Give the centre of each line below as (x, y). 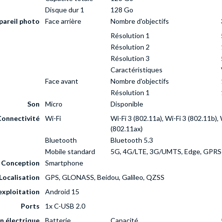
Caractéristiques (137, 70)
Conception (20, 163)
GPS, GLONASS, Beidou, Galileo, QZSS (105, 177)
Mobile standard (70, 152)
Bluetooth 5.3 (132, 140)
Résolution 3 (130, 58)
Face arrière (63, 21)
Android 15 (62, 192)
